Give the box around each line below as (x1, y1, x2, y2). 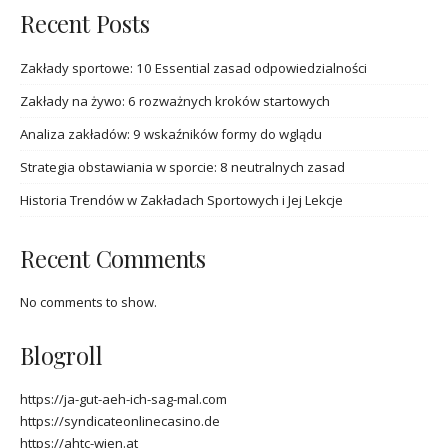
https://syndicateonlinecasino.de (20, 412, 220, 431)
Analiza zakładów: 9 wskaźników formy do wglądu (20, 124, 322, 143)
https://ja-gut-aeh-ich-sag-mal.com (20, 390, 227, 409)
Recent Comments (20, 242, 206, 274)
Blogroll (20, 339, 103, 371)
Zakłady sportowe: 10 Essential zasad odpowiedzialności (20, 58, 367, 77)
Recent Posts (20, 7, 150, 39)
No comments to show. (20, 293, 157, 312)
